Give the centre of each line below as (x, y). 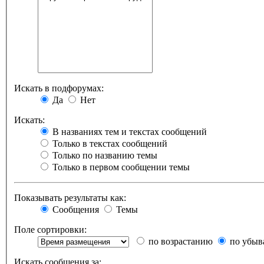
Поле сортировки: (50, 230)
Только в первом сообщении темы (120, 167)
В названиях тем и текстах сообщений (128, 132)
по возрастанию (179, 242)
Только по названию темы (104, 156)
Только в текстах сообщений (109, 144)
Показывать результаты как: (70, 198)
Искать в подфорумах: (59, 88)
